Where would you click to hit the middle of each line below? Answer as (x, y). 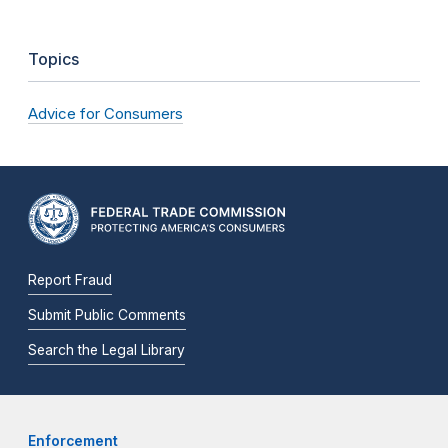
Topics (53, 59)
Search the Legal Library (106, 350)
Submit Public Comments (107, 315)
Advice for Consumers (105, 114)
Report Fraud (70, 280)
